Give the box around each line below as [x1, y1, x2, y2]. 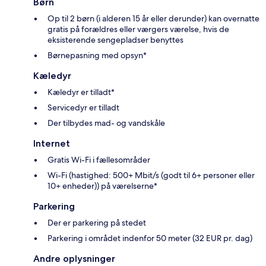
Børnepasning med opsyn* [47, 50, 147, 61]
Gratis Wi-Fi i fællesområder [47, 154, 150, 166]
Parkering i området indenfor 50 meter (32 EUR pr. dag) [47, 233, 252, 244]
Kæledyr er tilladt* [47, 87, 115, 98]
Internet [33, 138, 70, 150]
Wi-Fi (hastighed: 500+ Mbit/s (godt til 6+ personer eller [47, 170, 255, 181]
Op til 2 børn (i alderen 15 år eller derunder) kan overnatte [47, 13, 259, 24]
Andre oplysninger [33, 253, 115, 265]
